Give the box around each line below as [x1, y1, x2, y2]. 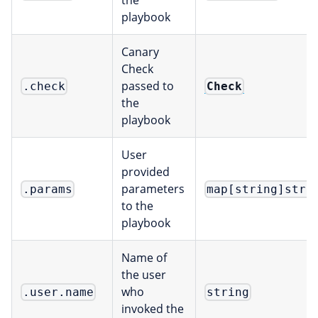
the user [121, 267, 166, 283]
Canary [121, 44, 159, 60]
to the [121, 198, 153, 214]
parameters [121, 181, 185, 197]
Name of [121, 250, 167, 266]
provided [121, 164, 170, 180]
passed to [121, 78, 174, 94]
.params [23, 182, 73, 196]
